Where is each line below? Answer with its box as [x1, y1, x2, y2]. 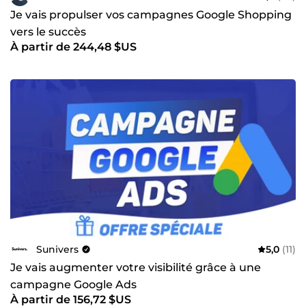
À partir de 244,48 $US [10, 40, 137, 53]
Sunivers [36, 242, 79, 255]
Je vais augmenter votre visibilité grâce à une [10, 261, 261, 274]
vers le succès [10, 25, 86, 38]
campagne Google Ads [10, 278, 137, 291]
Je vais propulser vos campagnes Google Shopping [10, 8, 292, 21]
